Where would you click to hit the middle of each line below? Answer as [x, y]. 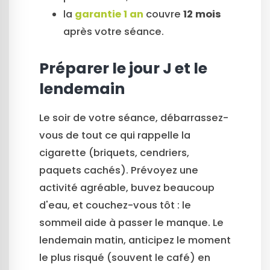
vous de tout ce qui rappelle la [115, 135]
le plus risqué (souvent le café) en [125, 257]
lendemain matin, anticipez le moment [135, 240]
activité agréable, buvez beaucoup [127, 187]
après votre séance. [114, 31]
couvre [163, 14]
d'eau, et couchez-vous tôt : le [115, 205]
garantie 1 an [109, 14]
